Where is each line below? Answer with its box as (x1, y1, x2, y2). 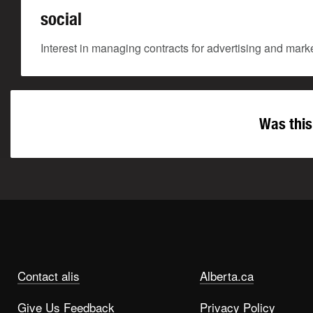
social (41, 8, 82, 29)
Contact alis (17, 267, 80, 284)
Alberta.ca (200, 267, 254, 284)
